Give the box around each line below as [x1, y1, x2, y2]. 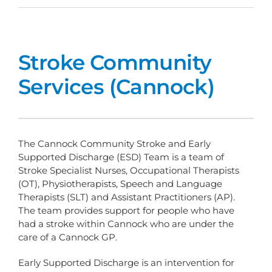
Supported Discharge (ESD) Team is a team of [18, 151, 224, 163]
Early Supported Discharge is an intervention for [18, 257, 234, 269]
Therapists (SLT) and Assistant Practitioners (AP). [18, 191, 235, 203]
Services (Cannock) [18, 74, 215, 100]
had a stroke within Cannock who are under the [18, 218, 234, 230]
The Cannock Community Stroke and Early [18, 138, 211, 150]
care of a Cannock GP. [18, 231, 117, 243]
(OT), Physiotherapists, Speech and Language [18, 178, 222, 190]
